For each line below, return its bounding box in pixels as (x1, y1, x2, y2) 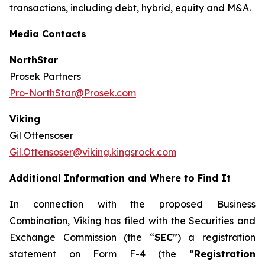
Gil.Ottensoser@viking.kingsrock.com (9, 146, 176, 158)
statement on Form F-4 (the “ (9, 248, 194, 260)
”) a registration (172, 231, 256, 243)
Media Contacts (9, 28, 86, 40)
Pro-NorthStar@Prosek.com (9, 87, 136, 99)
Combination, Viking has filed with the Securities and (9, 215, 256, 227)
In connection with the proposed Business (9, 198, 256, 210)
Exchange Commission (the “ (9, 231, 154, 243)
